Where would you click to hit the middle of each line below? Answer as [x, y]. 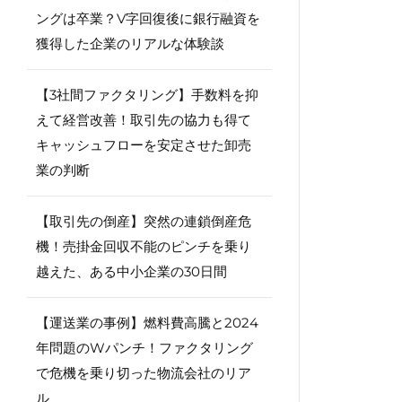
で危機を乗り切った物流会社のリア [144, 373]
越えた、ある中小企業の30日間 [131, 271]
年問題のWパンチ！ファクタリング [144, 348]
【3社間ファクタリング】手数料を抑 [147, 95]
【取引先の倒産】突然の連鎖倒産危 [144, 221]
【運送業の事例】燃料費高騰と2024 [147, 323]
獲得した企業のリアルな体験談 [130, 44]
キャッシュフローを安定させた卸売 [144, 145]
